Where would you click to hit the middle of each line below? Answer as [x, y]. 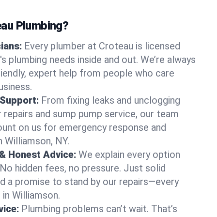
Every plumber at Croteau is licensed [102, 46]
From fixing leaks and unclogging [111, 100]
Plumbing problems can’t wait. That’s [99, 209]
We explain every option [129, 155]
